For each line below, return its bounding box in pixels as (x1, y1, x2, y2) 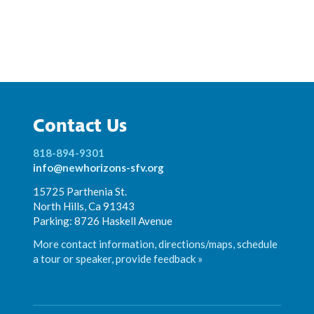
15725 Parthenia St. (32, 184, 127, 198)
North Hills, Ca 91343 (32, 199, 135, 212)
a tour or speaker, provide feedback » (32, 252, 203, 266)
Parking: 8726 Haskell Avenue (32, 214, 172, 227)
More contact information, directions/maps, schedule (32, 238, 278, 251)
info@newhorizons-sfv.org (32, 161, 164, 174)
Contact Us (32, 114, 127, 139)
